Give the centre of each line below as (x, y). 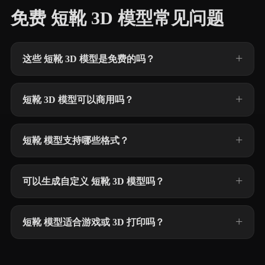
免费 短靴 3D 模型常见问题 (117, 18)
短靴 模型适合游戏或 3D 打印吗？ (93, 222)
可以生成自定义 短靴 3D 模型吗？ (93, 181)
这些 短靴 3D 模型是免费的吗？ (89, 59)
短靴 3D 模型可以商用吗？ (78, 100)
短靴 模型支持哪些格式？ (76, 140)
